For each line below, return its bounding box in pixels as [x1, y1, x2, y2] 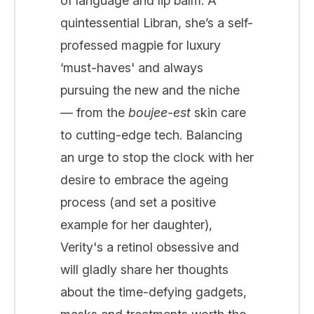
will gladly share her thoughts [60, 261, 228, 277]
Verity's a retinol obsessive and [60, 239, 239, 254]
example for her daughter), [60, 217, 212, 232]
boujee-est [128, 104, 191, 120]
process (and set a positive [60, 194, 216, 210]
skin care [191, 104, 246, 120]
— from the [60, 104, 128, 120]
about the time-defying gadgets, [60, 284, 247, 299]
